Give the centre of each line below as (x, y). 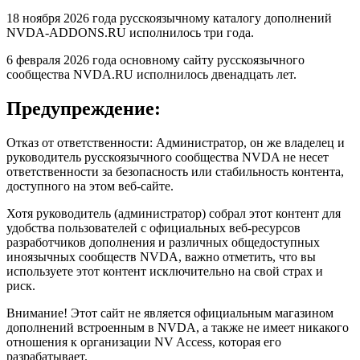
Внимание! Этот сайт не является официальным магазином (170, 313)
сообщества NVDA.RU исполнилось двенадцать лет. (151, 74)
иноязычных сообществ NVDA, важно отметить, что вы (161, 256)
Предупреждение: (84, 108)
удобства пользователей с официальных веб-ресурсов (153, 227)
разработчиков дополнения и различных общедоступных (163, 242)
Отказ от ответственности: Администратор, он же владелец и (176, 142)
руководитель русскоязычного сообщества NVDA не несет (168, 157)
